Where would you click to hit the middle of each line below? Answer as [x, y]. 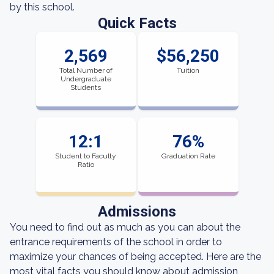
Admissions [137, 212]
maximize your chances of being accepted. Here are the [135, 257]
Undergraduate [86, 79]
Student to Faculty [86, 156]
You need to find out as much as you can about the [125, 227]
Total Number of [86, 70]
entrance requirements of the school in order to [116, 242]
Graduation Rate [188, 156]
